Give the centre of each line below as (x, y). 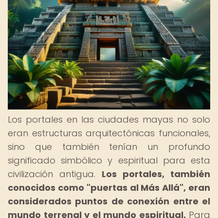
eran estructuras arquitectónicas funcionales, (109, 133)
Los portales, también (156, 174)
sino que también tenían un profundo (109, 147)
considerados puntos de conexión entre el (109, 201)
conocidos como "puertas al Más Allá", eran (109, 188)
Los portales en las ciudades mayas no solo (109, 119)
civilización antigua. (55, 174)
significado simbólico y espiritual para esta (109, 160)
